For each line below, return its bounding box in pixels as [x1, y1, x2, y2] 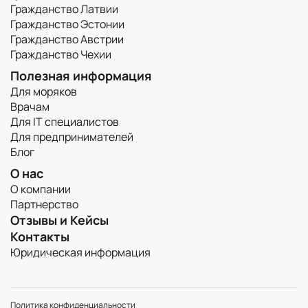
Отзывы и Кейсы [10, 212, 109, 228]
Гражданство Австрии [10, 32, 124, 47]
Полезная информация [10, 67, 152, 84]
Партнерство [10, 197, 78, 212]
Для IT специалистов [10, 114, 119, 129]
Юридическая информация [10, 245, 151, 260]
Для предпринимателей [10, 129, 133, 144]
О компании [10, 181, 71, 197]
